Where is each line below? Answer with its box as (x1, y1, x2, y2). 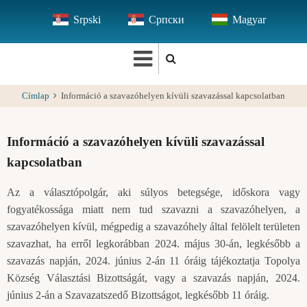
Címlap (22, 91, 49, 101)
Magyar (232, 14, 266, 25)
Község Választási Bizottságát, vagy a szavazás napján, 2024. (7, 272, 300, 284)
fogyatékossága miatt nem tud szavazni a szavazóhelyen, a (7, 204, 300, 215)
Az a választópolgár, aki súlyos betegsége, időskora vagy (7, 186, 300, 198)
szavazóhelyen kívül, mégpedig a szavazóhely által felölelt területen (7, 221, 300, 232)
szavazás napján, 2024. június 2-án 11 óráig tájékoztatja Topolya (7, 255, 300, 267)
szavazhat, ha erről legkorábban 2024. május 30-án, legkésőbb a (7, 238, 300, 249)
